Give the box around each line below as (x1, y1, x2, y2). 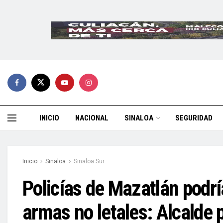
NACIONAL (75, 113, 109, 122)
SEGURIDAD (175, 113, 213, 122)
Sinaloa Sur (74, 158, 105, 165)
